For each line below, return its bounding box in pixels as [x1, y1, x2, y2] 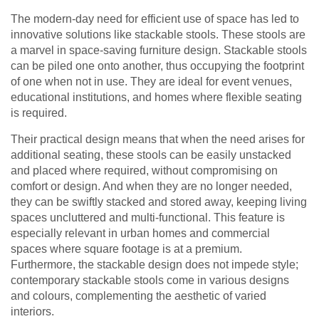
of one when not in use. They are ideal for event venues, [11, 75, 292, 88]
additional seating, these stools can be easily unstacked [11, 149, 291, 162]
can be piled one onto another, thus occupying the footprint [11, 60, 304, 73]
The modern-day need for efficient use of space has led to [11, 13, 299, 26]
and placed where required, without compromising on [11, 164, 278, 177]
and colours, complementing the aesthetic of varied [11, 290, 266, 303]
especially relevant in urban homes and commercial [11, 227, 270, 240]
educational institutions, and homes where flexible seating [11, 91, 302, 104]
